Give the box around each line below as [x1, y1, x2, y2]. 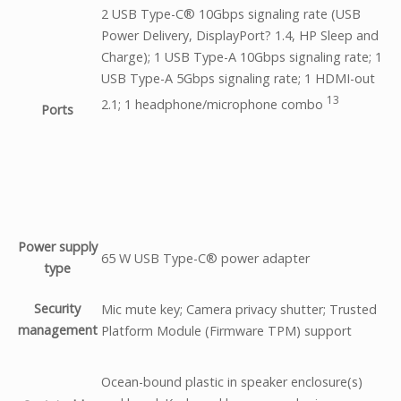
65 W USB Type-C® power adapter [101, 249, 310, 267]
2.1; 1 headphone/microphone [101, 95, 281, 113]
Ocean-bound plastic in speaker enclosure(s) [101, 372, 363, 390]
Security [34, 300, 81, 318]
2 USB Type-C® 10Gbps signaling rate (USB [101, 4, 361, 22]
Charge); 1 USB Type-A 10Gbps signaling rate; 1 [101, 47, 382, 65]
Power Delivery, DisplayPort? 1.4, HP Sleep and [101, 26, 379, 44]
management [17, 321, 98, 339]
